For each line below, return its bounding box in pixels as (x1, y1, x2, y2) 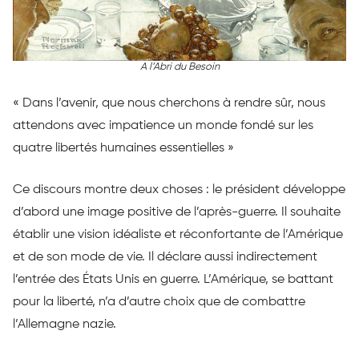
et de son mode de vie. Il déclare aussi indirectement (13, 250, 317, 264)
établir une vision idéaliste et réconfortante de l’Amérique (13, 228, 343, 241)
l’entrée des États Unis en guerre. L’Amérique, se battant (13, 272, 333, 286)
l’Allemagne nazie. (13, 317, 116, 331)
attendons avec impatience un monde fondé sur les (13, 119, 313, 132)
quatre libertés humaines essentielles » (13, 141, 234, 155)
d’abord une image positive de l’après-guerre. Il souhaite (13, 205, 341, 219)
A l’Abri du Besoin (139, 61, 220, 72)
